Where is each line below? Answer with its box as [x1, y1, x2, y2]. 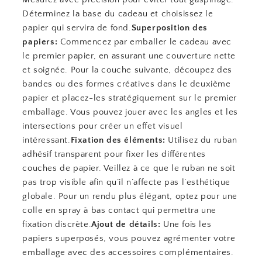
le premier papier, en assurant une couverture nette [22, 51, 236, 61]
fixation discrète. [22, 219, 92, 229]
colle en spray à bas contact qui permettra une [22, 205, 217, 215]
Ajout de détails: [91, 219, 161, 229]
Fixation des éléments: [70, 135, 166, 145]
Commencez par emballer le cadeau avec [57, 37, 232, 47]
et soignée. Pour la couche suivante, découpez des [22, 65, 232, 75]
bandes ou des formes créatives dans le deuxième [22, 79, 231, 89]
